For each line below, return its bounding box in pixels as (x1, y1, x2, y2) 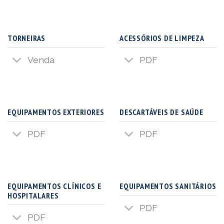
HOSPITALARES (7, 190, 59, 201)
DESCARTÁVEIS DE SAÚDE (119, 107, 203, 117)
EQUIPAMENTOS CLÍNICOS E (7, 181, 101, 191)
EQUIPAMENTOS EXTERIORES (7, 107, 104, 117)
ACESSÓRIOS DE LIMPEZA (119, 33, 204, 43)
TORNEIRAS (7, 33, 46, 43)
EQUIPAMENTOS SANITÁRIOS (119, 181, 216, 191)
